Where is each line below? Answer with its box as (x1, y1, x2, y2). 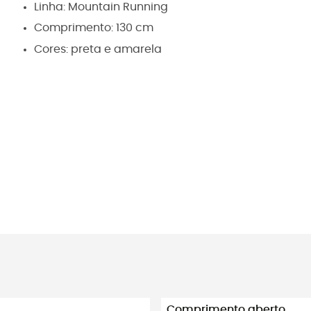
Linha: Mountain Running (34, 1, 168, 12)
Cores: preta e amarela (34, 43, 162, 55)
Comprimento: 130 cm (34, 22, 153, 34)
